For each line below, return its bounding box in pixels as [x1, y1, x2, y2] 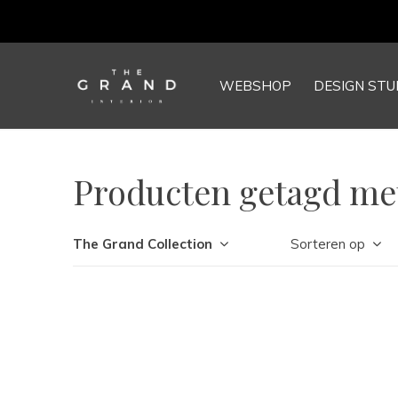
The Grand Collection [73, 235, 212, 252]
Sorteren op [291, 235, 365, 252]
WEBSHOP [219, 77, 291, 94]
